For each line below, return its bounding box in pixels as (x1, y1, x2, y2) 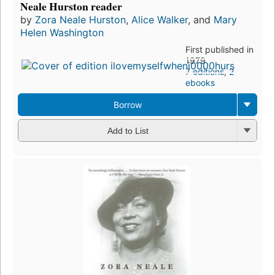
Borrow (113, 99, 142, 110)
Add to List (107, 126, 149, 136)
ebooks (185, 77, 215, 88)
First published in (185, 44, 254, 55)
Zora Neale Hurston (35, 13, 126, 26)
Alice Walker (131, 13, 188, 26)
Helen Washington (20, 26, 104, 39)
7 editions (185, 66, 224, 77)
